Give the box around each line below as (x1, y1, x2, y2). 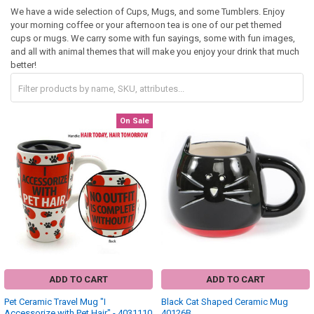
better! (10, 60, 36, 71)
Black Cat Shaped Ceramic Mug (161, 296, 288, 308)
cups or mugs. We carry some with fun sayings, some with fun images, (10, 33, 295, 44)
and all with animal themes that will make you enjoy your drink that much (10, 46, 299, 57)
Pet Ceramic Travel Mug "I (4, 296, 106, 308)
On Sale (120, 116, 149, 125)
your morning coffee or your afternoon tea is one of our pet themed (10, 20, 282, 31)
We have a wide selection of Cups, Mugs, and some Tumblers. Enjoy (10, 6, 285, 18)
